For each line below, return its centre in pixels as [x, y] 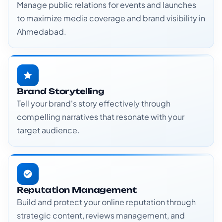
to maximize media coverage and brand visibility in [111, 18]
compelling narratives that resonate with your [100, 116]
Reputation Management [77, 190]
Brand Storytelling [60, 91]
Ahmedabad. [41, 31]
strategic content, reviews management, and [101, 215]
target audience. [48, 130]
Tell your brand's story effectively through [93, 103]
